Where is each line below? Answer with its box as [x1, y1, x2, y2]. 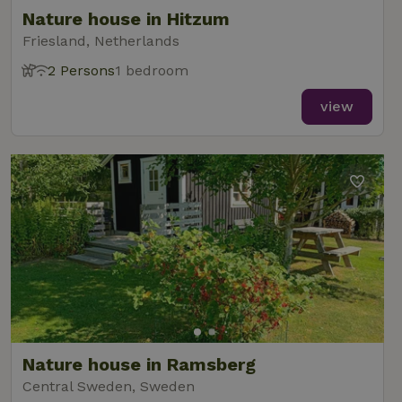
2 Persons [48, 62, 115, 79]
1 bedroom [115, 62, 188, 79]
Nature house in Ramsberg [22, 354, 256, 375]
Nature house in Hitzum [22, 8, 230, 30]
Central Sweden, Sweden [22, 378, 195, 395]
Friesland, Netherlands [22, 32, 179, 49]
